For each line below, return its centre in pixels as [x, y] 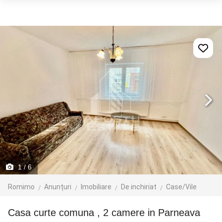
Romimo [21, 187]
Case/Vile [181, 187]
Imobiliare [96, 187]
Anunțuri [58, 187]
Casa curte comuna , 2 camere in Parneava [108, 213]
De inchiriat [139, 187]
